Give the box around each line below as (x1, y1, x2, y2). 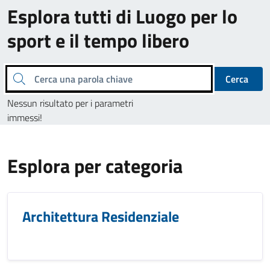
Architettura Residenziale (22, 206, 179, 227)
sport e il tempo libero (7, 26, 189, 55)
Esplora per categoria (7, 151, 183, 180)
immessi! (7, 110, 42, 125)
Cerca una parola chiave (12, 70, 19, 85)
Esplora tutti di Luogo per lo (7, 2, 237, 31)
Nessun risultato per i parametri (7, 96, 133, 110)
